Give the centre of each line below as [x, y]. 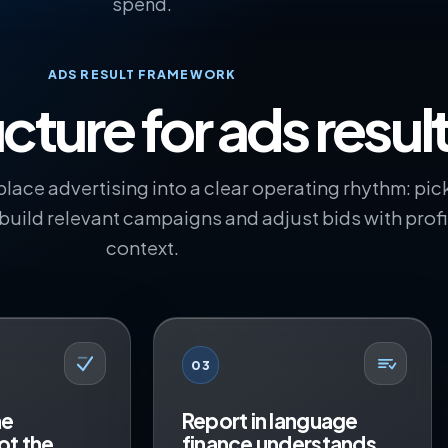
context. [142, 248]
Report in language [269, 420]
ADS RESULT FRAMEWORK [142, 74]
